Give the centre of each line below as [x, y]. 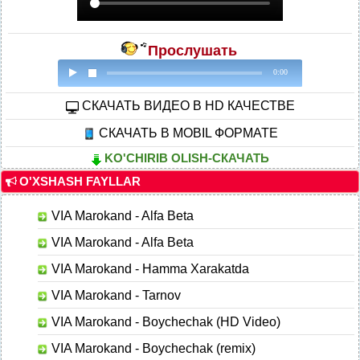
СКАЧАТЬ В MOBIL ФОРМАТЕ [186, 132]
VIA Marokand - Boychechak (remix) [152, 348]
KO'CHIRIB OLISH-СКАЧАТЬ [185, 159]
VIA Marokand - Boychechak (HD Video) [164, 321]
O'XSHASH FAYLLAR [78, 181]
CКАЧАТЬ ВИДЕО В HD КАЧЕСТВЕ [186, 106]
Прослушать [194, 51]
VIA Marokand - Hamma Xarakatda [149, 268]
